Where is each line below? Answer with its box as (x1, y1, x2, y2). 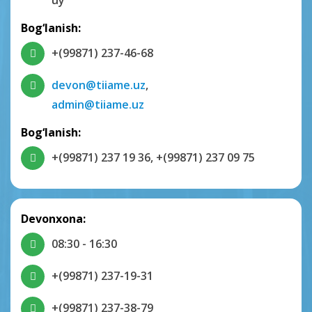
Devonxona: (21, 211, 86, 227)
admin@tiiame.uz (52, 97, 144, 113)
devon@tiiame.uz (52, 77, 146, 93)
